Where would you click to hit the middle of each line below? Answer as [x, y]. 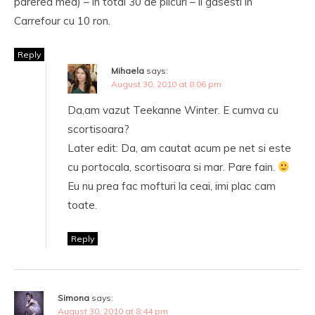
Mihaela [128, 71]
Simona [73, 298]
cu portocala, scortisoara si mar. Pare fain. [173, 167]
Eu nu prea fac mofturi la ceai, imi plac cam [172, 186]
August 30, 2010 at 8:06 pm [166, 84]
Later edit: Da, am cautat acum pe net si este [179, 148]
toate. [82, 205]
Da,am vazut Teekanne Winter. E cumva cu [173, 110]
